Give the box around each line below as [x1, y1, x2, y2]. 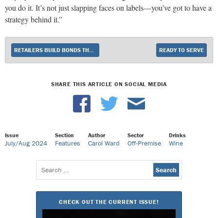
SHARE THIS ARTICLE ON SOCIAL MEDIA [51, 80, 167, 88]
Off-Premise [127, 139, 161, 147]
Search [38, 163, 61, 173]
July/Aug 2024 [5, 139, 47, 147]
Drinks [169, 131, 186, 139]
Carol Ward [88, 139, 120, 147]
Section [55, 131, 74, 139]
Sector [127, 131, 144, 139]
